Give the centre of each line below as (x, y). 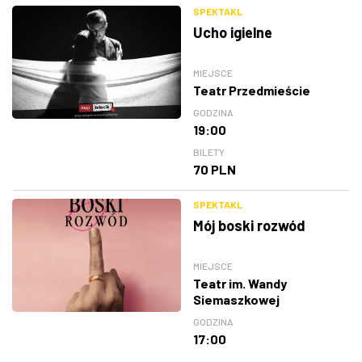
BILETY (209, 152)
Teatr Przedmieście (252, 90)
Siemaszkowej (236, 300)
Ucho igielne (233, 33)
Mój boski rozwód (249, 226)
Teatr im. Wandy (240, 284)
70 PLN (215, 170)
